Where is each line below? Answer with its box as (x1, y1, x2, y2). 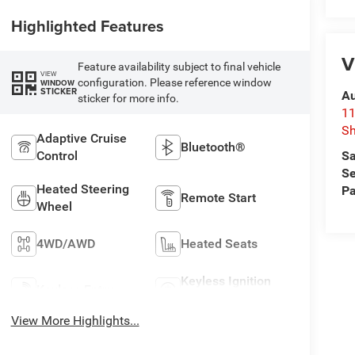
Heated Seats (181, 236, 258, 252)
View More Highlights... (10, 313, 139, 329)
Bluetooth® (181, 139, 246, 155)
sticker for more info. (77, 92, 179, 105)
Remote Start (181, 190, 257, 206)
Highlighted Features (10, 14, 164, 38)
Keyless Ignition (181, 273, 272, 289)
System (181, 291, 224, 307)
